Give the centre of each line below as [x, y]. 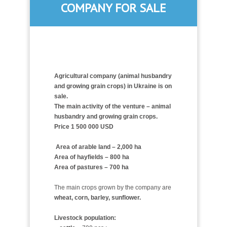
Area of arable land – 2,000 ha [98, 147]
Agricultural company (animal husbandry [113, 76]
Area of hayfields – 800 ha [91, 157]
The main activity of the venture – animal [112, 106]
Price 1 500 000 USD [84, 126]
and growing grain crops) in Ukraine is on [113, 86]
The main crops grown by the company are [112, 187]
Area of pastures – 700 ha [91, 167]
